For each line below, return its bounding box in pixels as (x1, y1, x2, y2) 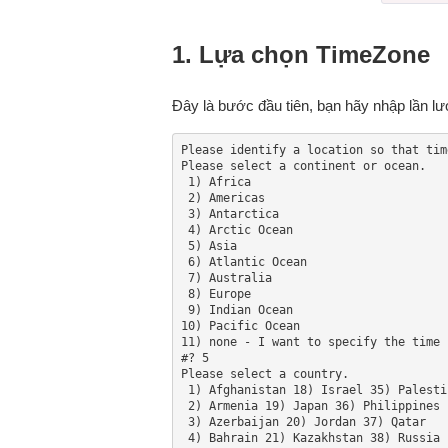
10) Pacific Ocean (180, 318, 300, 333)
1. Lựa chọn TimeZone (172, 41, 430, 68)
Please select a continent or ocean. (180, 158, 426, 173)
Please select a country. (180, 366, 349, 381)
